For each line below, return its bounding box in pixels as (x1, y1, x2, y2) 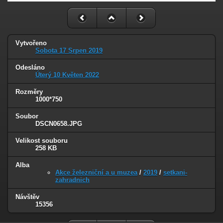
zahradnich (55, 176, 90, 184)
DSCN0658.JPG (35, 120, 82, 128)
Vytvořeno (15, 39, 47, 47)
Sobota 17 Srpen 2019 (35, 47, 103, 55)
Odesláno (15, 64, 45, 72)
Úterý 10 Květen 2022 (35, 71, 99, 79)
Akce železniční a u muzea (55, 168, 137, 176)
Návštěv (15, 193, 39, 201)
